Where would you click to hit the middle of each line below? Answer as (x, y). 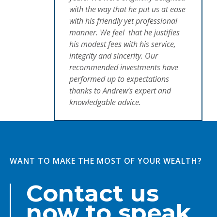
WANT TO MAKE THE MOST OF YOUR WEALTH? (106, 161)
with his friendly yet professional (123, 21)
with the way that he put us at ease (127, 9)
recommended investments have (124, 67)
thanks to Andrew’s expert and (120, 90)
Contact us (93, 193)
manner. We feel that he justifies (124, 32)
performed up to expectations (119, 79)
